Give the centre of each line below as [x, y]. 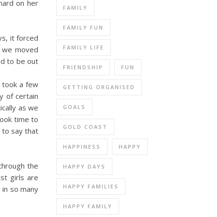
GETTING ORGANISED [99, 87]
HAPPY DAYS [84, 166]
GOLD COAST [85, 126]
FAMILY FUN [83, 27]
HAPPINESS [82, 146]
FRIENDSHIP [83, 67]
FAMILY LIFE [84, 47]
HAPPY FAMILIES [91, 186]
